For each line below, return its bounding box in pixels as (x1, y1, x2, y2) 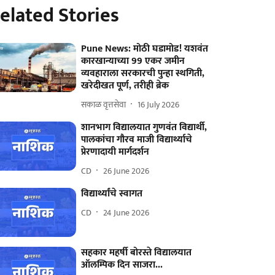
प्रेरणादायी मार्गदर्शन (81, 144, 150, 160)
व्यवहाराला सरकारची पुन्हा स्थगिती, (81, 65, 205, 82)
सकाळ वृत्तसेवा (81, 97, 126, 112)
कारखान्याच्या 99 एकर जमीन (81, 53, 185, 69)
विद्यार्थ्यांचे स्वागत (81, 185, 143, 202)
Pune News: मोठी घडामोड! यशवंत (81, 41, 209, 57)
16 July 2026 (137, 97, 180, 112)
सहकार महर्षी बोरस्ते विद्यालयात (81, 244, 192, 261)
